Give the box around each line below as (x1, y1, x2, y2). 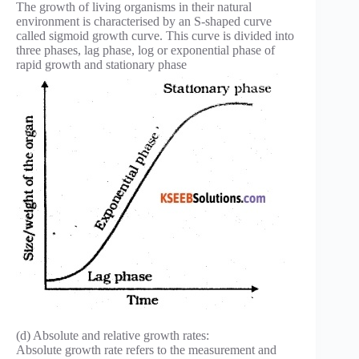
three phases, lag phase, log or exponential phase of (16, 42, 275, 57)
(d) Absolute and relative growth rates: (16, 328, 209, 342)
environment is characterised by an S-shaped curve (16, 14, 272, 28)
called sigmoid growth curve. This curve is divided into (16, 28, 294, 42)
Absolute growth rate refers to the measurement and (16, 342, 276, 357)
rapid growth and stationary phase (16, 57, 187, 71)
